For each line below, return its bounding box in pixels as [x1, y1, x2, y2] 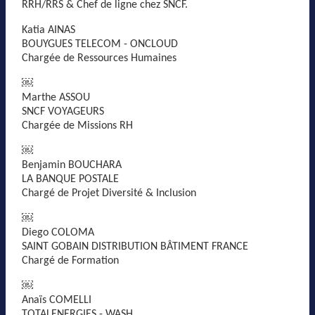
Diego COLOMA [22, 227, 94, 238]
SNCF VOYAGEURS [22, 106, 104, 117]
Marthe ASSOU [22, 92, 90, 103]
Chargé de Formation [22, 255, 119, 266]
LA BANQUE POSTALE [22, 174, 119, 185]
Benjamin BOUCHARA [22, 160, 122, 171]
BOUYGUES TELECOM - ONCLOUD [22, 39, 178, 50]
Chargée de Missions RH [22, 120, 133, 131]
